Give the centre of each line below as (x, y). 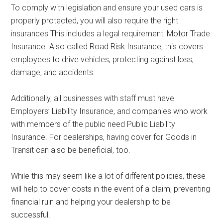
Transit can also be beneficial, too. (71, 150)
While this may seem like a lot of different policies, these (109, 176)
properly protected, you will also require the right (95, 21)
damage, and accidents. (53, 72)
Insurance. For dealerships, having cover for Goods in (104, 137)
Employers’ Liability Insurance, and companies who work (110, 111)
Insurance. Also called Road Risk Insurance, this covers (107, 47)
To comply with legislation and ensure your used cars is (107, 8)
